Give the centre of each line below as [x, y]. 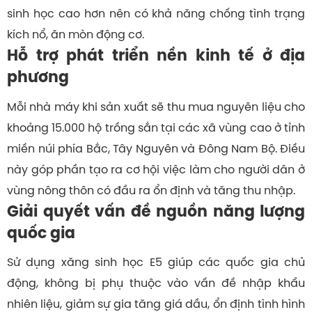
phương [38, 77]
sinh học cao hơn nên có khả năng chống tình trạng [156, 14]
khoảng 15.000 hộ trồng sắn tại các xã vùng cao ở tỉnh [156, 127]
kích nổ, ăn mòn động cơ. [76, 34]
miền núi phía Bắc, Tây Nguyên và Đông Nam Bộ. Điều [156, 148]
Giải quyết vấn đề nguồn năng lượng [156, 211]
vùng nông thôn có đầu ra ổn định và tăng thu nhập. [151, 190]
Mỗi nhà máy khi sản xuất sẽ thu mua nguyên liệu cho [156, 106]
